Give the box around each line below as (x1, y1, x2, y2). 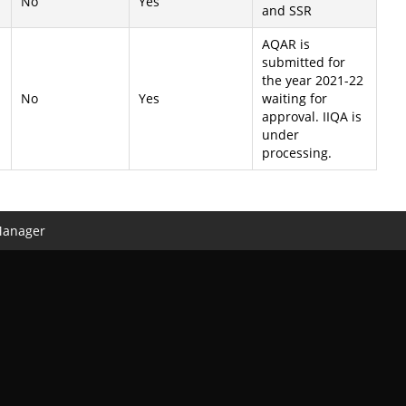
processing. (262, 144, 332, 161)
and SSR (262, 2, 312, 19)
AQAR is (262, 35, 310, 53)
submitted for (262, 53, 345, 71)
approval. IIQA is (262, 108, 362, 125)
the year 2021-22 (262, 72, 363, 89)
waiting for (262, 90, 327, 107)
